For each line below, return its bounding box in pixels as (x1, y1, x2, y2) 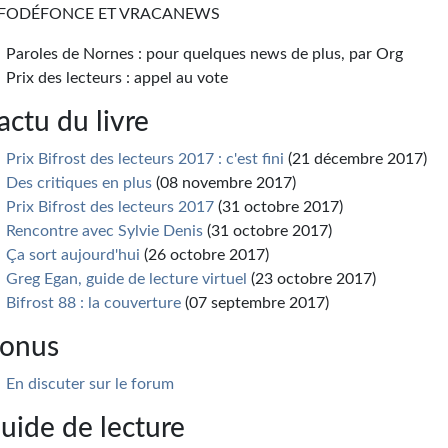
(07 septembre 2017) (181, 295, 330, 311)
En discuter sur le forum (6, 376, 175, 392)
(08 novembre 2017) (152, 175, 297, 191)
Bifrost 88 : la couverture (6, 295, 182, 311)
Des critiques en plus (6, 175, 153, 191)
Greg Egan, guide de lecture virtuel (6, 271, 248, 287)
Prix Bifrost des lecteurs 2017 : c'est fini (6, 151, 285, 167)
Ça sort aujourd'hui (6, 247, 141, 263)
